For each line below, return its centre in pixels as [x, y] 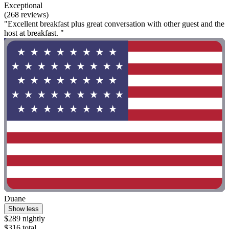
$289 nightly [25, 219]
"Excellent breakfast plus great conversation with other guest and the [114, 24]
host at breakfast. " [34, 33]
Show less [24, 209]
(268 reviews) [26, 14]
